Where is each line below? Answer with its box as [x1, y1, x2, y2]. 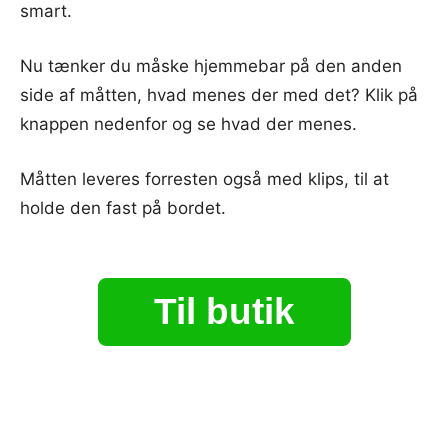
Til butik [153, 290, 295, 332]
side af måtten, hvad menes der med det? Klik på [20, 84, 418, 105]
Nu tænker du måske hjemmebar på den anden [20, 55, 402, 76]
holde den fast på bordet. [20, 197, 226, 218]
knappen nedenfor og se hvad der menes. [20, 113, 357, 134]
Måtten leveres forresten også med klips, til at [20, 168, 389, 189]
